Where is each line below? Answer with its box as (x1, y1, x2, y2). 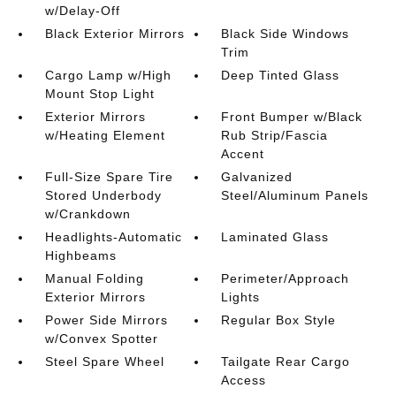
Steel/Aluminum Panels (221, 188, 369, 202)
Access (221, 373, 267, 387)
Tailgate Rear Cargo (221, 354, 351, 369)
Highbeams (44, 248, 117, 263)
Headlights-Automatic (44, 230, 182, 244)
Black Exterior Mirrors (44, 27, 185, 41)
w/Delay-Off (44, 4, 120, 18)
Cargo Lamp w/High (44, 68, 171, 82)
